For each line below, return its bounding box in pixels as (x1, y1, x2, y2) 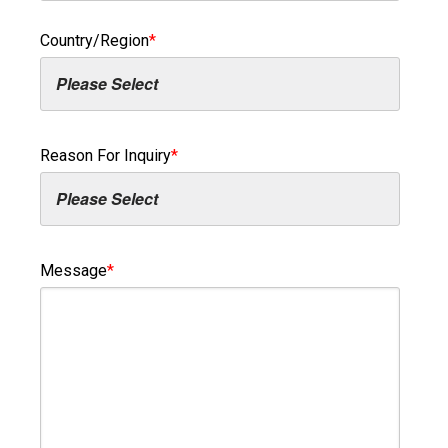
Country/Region (40, 30, 149, 50)
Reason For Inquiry (40, 145, 171, 165)
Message (40, 260, 107, 280)
